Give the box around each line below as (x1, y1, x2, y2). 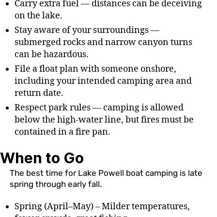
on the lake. (15, 10, 62, 21)
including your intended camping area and (15, 75, 192, 87)
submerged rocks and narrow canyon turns (15, 36, 192, 48)
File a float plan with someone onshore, (15, 63, 176, 75)
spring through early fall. (10, 179, 102, 189)
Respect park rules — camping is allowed (15, 102, 184, 113)
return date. (15, 87, 63, 99)
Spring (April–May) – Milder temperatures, (15, 201, 190, 212)
